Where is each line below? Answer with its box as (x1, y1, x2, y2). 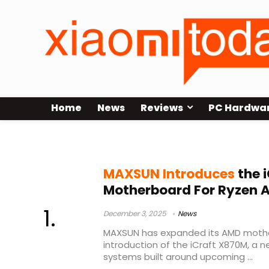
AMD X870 (43, 133, 108, 151)
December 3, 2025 (103, 208, 166, 219)
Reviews (141, 101, 183, 115)
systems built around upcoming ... (103, 250, 253, 264)
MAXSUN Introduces (103, 165, 235, 184)
